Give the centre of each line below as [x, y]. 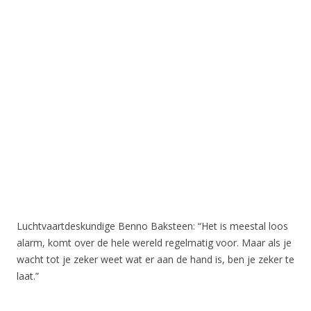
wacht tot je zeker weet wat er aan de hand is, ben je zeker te [155, 259]
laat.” [28, 276]
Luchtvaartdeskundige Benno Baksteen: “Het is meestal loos [152, 226]
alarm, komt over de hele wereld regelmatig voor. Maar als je [154, 243]
